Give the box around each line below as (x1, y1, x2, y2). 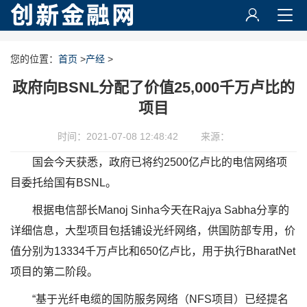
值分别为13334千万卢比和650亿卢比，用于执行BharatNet (10, 245, 295, 257)
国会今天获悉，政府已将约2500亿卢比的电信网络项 (32, 156, 287, 168)
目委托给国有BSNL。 (10, 177, 116, 188)
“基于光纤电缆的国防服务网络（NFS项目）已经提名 (32, 293, 288, 305)
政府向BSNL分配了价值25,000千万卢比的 (12, 79, 295, 96)
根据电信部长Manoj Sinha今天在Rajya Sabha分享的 (32, 204, 289, 216)
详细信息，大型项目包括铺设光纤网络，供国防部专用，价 (10, 225, 295, 236)
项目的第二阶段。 (10, 266, 98, 278)
